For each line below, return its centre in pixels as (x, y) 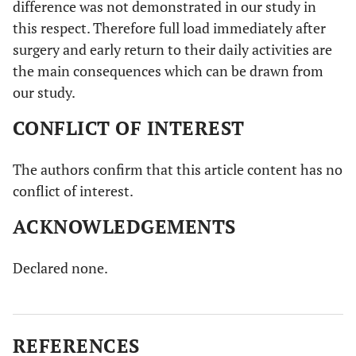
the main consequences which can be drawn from (168, 71)
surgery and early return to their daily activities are (172, 49)
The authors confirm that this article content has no (178, 169)
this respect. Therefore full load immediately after (169, 28)
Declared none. (60, 268)
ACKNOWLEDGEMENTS (124, 226)
